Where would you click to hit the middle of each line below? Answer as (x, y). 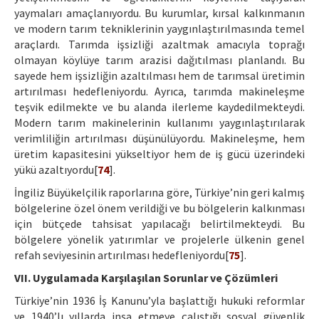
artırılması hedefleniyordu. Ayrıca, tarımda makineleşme (159, 91)
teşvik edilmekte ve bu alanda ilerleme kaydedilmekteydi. (159, 107)
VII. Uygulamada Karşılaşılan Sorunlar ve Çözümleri (146, 278)
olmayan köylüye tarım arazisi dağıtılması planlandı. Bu (159, 60)
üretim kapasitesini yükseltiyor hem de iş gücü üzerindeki (159, 154)
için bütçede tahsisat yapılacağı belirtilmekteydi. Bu (159, 224)
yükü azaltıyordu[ (56, 170)
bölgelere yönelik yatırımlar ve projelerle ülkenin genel (159, 240)
